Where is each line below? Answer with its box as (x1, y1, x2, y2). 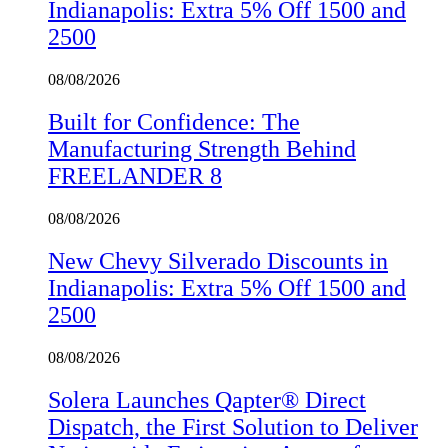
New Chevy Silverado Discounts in (48, 248, 388, 275)
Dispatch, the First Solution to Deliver (48, 413, 418, 440)
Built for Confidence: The (48, 109, 300, 136)
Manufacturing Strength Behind (48, 136, 356, 163)
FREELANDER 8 (48, 163, 222, 190)
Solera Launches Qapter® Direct (48, 386, 366, 413)
